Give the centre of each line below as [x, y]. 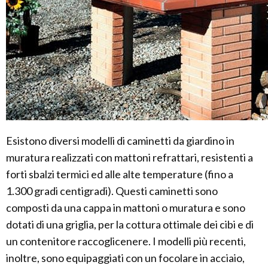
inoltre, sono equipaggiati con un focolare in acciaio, [125, 258]
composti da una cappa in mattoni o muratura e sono [126, 207]
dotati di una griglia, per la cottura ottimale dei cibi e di [130, 224]
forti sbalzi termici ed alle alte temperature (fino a [120, 174]
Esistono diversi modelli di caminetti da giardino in [120, 140]
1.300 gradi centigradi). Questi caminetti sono [112, 191]
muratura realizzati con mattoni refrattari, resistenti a [130, 157]
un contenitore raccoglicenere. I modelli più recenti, [126, 241]
